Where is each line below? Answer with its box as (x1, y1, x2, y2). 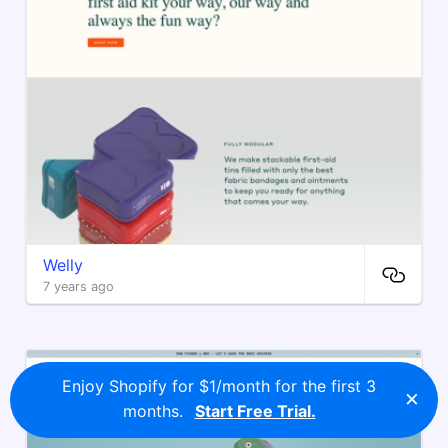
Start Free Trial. (194, 401, 316, 421)
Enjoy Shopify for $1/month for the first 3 (62, 376, 376, 396)
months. (122, 401, 188, 421)
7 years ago (43, 279, 114, 295)
